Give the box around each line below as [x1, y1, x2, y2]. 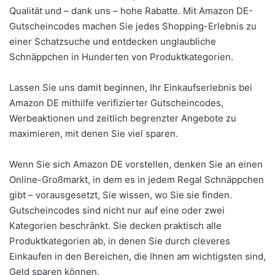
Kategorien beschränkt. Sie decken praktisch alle [9, 220, 222, 232]
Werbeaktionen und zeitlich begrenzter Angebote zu [9, 112, 236, 125]
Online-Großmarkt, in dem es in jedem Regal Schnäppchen [9, 174, 264, 186]
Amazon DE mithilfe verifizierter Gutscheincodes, [9, 97, 223, 109]
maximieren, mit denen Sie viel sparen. [9, 128, 178, 140]
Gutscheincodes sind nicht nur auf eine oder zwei [9, 204, 225, 217]
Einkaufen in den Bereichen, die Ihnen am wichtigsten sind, [9, 250, 266, 263]
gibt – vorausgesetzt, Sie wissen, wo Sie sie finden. [9, 189, 232, 201]
